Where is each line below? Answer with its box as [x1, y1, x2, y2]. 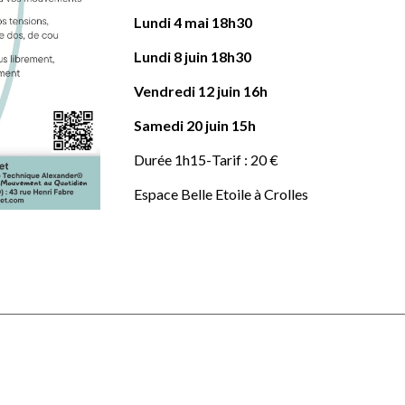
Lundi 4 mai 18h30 [134, 14, 253, 31]
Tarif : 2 [212, 151, 259, 168]
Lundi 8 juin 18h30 [134, 48, 255, 65]
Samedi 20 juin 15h [134, 117, 257, 134]
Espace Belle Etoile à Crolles [134, 185, 309, 202]
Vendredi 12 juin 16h [134, 82, 268, 99]
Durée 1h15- [134, 151, 212, 168]
